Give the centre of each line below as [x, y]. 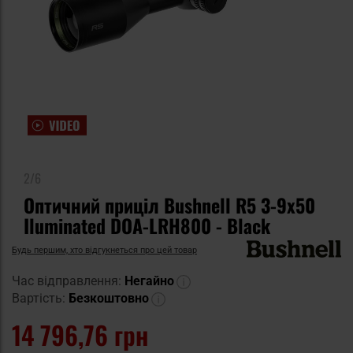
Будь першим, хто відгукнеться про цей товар [104, 250]
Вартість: [39, 299]
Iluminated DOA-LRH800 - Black [147, 225]
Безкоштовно [109, 299]
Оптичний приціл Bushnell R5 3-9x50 [169, 205]
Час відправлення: [68, 281]
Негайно [149, 281]
